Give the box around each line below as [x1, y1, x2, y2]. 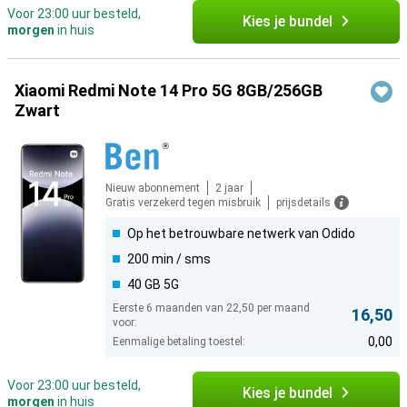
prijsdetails [276, 196, 331, 210]
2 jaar [215, 182, 243, 195]
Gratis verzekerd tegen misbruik [105, 196, 261, 210]
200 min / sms [127, 252, 211, 267]
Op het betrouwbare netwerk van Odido [127, 226, 355, 242]
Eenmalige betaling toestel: [113, 335, 245, 349]
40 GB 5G [127, 277, 179, 293]
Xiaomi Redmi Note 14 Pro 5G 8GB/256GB [15, 81, 323, 101]
